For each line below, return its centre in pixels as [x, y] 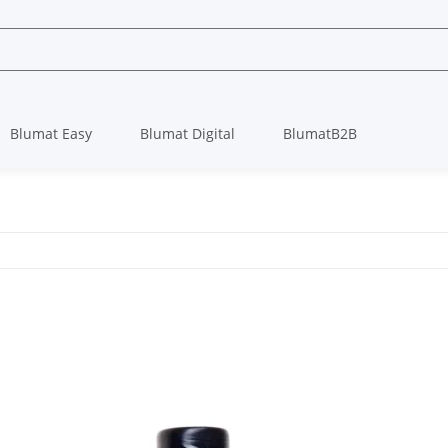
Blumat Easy [51, 134]
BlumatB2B [320, 134]
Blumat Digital [187, 134]
